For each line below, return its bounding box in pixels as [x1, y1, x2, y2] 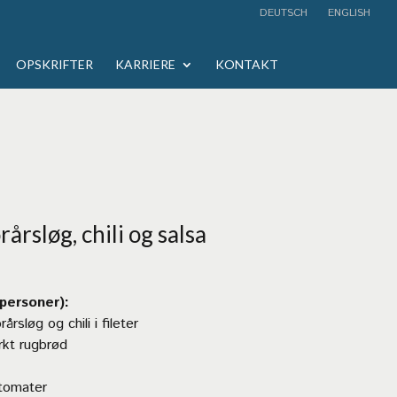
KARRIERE [114, 57, 175, 72]
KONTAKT [214, 57, 278, 72]
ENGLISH [324, 5, 370, 20]
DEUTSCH [260, 5, 307, 20]
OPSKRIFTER [15, 57, 93, 72]
